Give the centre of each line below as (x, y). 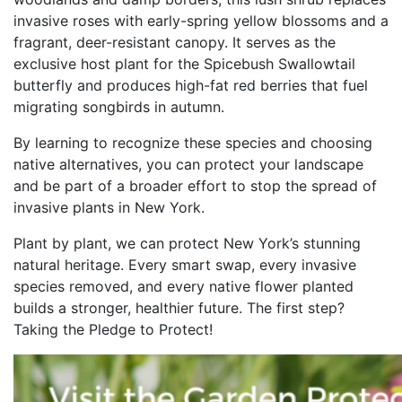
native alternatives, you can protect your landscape (188, 164)
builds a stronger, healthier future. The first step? (179, 307)
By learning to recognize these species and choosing (193, 142)
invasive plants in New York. (109, 207)
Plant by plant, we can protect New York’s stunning (187, 243)
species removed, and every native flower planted (184, 286)
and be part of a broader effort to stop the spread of (195, 185)
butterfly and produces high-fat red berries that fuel (191, 85)
